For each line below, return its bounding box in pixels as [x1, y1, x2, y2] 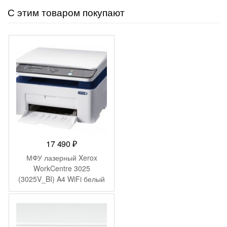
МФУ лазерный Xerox [26, 152, 97, 163]
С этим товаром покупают [8, 5, 125, 19]
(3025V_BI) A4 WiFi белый [18, 173, 105, 184]
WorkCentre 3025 [33, 163, 90, 173]
